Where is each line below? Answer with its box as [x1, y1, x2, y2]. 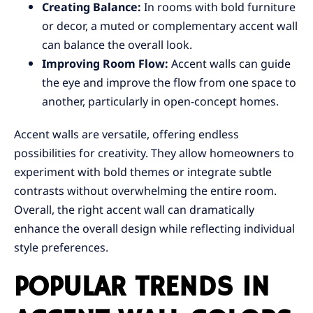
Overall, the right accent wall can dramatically [14, 201, 254, 219]
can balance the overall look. [42, 36, 192, 54]
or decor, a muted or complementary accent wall [42, 17, 298, 36]
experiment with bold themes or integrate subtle [14, 163, 272, 182]
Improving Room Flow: [42, 54, 171, 73]
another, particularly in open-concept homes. [42, 92, 279, 111]
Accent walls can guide [171, 54, 291, 73]
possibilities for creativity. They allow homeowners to [14, 144, 294, 163]
